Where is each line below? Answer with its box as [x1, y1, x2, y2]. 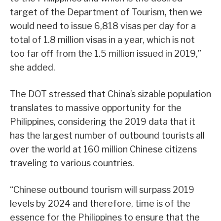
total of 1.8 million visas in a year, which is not [10, 34, 195, 45]
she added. [10, 62, 55, 73]
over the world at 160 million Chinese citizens [10, 144, 197, 154]
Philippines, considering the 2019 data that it [10, 116, 195, 127]
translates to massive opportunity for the [10, 102, 182, 113]
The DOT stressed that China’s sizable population [10, 88, 211, 99]
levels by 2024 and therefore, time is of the [10, 198, 190, 209]
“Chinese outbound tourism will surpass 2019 [10, 184, 194, 195]
